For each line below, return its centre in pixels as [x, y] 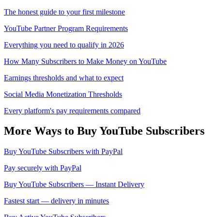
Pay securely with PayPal [43, 168]
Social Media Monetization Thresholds [63, 94]
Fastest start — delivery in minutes [56, 201]
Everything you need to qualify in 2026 [64, 45]
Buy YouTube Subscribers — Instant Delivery [74, 185]
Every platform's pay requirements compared [72, 110]
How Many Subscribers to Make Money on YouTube [85, 61]
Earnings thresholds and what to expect [64, 77]
